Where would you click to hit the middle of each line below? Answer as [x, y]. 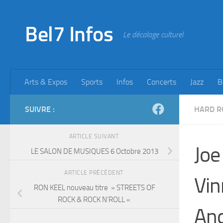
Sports [92, 82]
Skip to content [40, 14]
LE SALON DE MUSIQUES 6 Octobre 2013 [95, 151]
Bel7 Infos [69, 34]
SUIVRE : [40, 109]
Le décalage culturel [153, 35]
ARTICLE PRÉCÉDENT [95, 172]
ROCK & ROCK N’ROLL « [95, 199]
